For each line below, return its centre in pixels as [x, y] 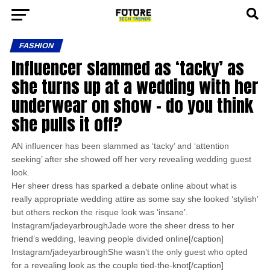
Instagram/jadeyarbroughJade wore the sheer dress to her [123, 225]
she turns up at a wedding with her [135, 86]
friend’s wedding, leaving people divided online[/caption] [117, 239]
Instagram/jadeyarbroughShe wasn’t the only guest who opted [129, 252]
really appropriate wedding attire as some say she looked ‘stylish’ [134, 199]
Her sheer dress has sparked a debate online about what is [124, 186]
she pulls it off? [67, 124]
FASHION [36, 46]
